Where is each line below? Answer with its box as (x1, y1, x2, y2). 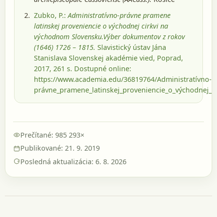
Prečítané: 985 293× (20, 130, 85, 139)
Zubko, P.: (34, 11, 68, 20)
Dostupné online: (72, 64, 131, 74)
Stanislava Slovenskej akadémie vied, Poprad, (34, 53, 183, 63)
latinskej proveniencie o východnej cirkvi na (34, 21, 168, 31)
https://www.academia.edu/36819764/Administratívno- (34, 75, 212, 84)
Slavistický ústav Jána (95, 43, 166, 52)
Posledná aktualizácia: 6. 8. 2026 (20, 156, 127, 166)
